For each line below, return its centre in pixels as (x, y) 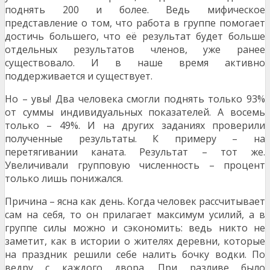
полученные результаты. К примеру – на (135, 139)
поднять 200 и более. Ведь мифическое (135, 10)
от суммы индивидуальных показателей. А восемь (135, 112)
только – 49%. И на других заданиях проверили (135, 126)
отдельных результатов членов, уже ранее (135, 50)
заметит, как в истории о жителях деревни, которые (135, 241)
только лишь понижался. (64, 179)
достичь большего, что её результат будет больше (135, 36)
